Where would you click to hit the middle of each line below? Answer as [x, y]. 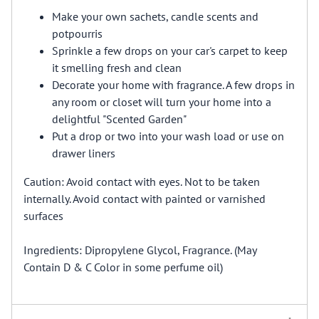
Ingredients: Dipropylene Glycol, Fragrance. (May [140, 250]
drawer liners [84, 153]
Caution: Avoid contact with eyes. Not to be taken [142, 181]
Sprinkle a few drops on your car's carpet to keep [170, 50]
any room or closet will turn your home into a [162, 101]
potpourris [77, 33]
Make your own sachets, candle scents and [155, 16]
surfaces [43, 215]
